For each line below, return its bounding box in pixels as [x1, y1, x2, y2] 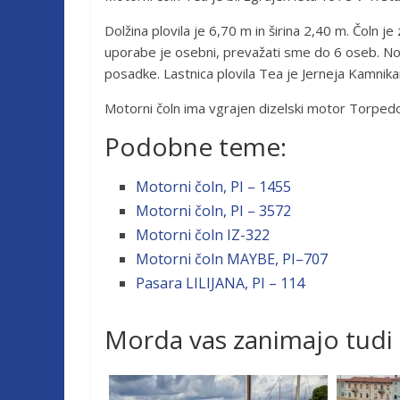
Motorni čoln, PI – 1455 [136, 177, 291, 196]
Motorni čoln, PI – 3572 [136, 201, 291, 221]
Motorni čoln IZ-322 [136, 225, 270, 245]
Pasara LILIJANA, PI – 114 [136, 273, 304, 293]
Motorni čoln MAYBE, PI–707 [136, 249, 328, 269]
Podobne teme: [104, 129, 287, 163]
